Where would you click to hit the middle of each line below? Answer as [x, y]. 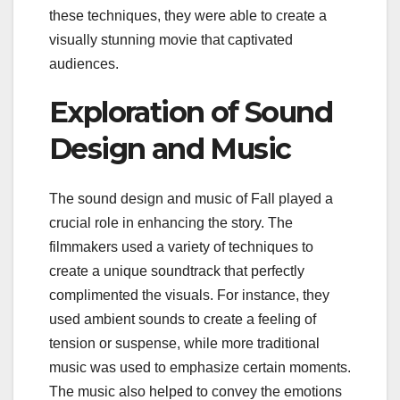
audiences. [84, 63]
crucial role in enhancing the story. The [171, 223]
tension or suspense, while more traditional [184, 344]
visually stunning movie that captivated [171, 39]
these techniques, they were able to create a [188, 15]
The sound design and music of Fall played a [191, 199]
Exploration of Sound [191, 112]
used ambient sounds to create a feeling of [183, 320]
